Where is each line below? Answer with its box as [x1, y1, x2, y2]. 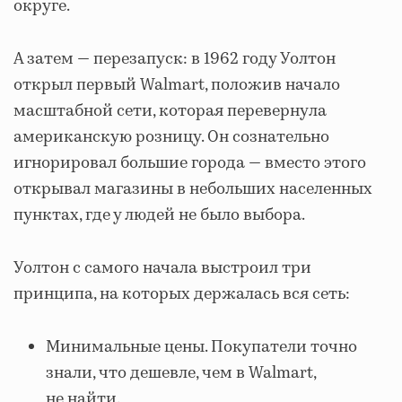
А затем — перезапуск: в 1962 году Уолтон [13, 48, 336, 72]
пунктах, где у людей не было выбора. [13, 204, 305, 228]
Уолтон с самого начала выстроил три [13, 257, 311, 281]
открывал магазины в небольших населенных [13, 178, 372, 202]
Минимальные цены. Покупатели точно [46, 336, 357, 360]
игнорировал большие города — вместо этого [13, 152, 366, 176]
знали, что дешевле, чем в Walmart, [46, 362, 316, 386]
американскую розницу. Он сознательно [13, 126, 329, 150]
